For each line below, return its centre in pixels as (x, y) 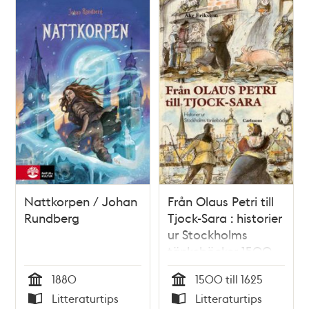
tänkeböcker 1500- (222, 250)
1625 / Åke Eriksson (221, 267)
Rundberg (52, 217)
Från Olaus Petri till (221, 201)
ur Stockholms (208, 234)
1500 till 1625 (229, 279)
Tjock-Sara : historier (225, 217)
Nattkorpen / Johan (81, 201)
